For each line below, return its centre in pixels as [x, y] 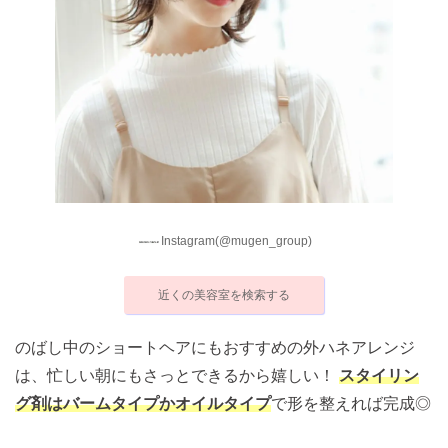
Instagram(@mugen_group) [236, 241]
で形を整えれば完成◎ [351, 403]
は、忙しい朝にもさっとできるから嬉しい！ [177, 375]
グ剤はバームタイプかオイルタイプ [143, 403]
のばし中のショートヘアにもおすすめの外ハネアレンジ [215, 347]
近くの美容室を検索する [224, 294]
